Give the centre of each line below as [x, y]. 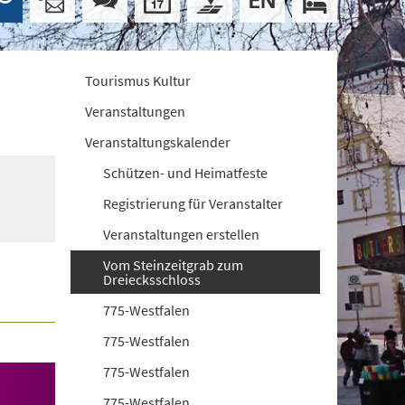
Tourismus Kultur [138, 80]
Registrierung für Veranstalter [193, 203]
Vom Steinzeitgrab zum [174, 265]
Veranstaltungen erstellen [182, 234]
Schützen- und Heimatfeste [186, 173]
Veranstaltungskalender [158, 142]
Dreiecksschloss [152, 279]
